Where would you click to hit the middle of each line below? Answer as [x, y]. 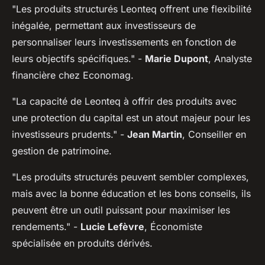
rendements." [41, 226]
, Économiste [173, 226]
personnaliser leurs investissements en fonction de [124, 42]
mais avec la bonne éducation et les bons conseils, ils [131, 193]
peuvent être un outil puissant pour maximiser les [121, 210]
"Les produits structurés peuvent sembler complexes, [130, 177]
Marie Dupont [177, 58]
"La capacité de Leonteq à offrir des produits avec [124, 101]
